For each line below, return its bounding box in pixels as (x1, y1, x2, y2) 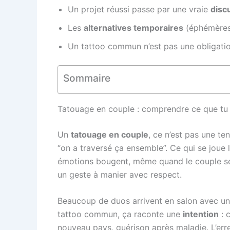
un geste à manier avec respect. (57, 169, 182, 180)
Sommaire (63, 71, 110, 84)
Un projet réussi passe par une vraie (68, 4, 210, 14)
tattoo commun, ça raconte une (57, 209, 183, 220)
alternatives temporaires (84, 22, 183, 33)
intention (183, 209, 219, 220)
